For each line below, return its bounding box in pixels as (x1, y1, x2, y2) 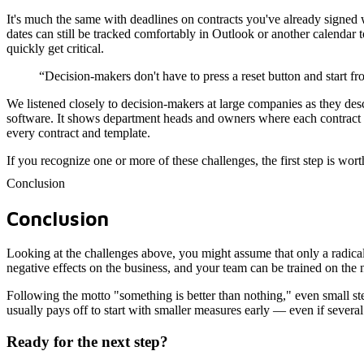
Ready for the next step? (6, 332, 168, 350)
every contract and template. (6, 126, 150, 141)
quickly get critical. (6, 41, 104, 56)
